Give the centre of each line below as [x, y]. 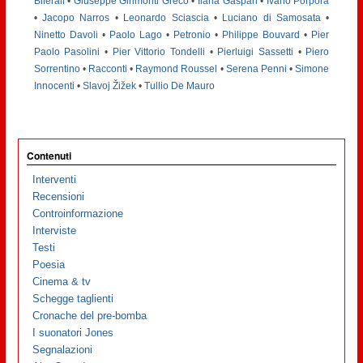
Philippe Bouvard [261, 34]
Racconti [108, 68]
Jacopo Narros [76, 17]
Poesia [49, 265]
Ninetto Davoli [66, 34]
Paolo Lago [135, 34]
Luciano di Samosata [271, 17]
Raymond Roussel [177, 68]
